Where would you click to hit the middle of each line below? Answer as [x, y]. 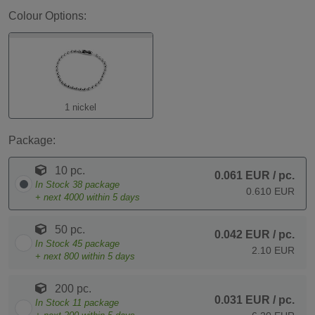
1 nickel [81, 108]
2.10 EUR [273, 251]
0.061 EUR [242, 176]
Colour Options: [47, 16]
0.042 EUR [242, 235]
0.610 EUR [270, 192]
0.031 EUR [242, 300]
